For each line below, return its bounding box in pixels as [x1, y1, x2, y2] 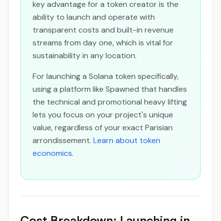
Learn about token [93, 135, 160, 146]
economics [33, 148, 72, 158]
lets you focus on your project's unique [33, 110, 173, 120]
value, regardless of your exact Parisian [33, 122, 173, 133]
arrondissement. [33, 135, 93, 146]
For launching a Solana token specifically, [33, 71, 179, 81]
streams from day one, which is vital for [33, 37, 173, 48]
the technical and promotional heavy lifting [33, 97, 187, 107]
